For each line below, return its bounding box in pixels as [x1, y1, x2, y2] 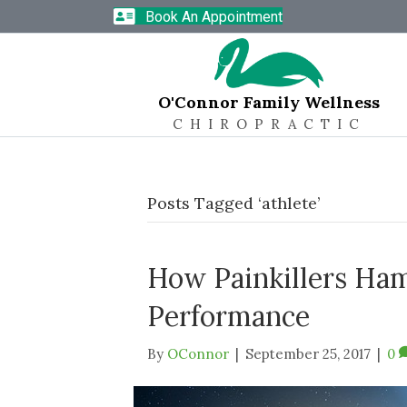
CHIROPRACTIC [172, 115, 366, 134]
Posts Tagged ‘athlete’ [147, 193, 320, 214]
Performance [147, 299, 310, 334]
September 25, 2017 [245, 345, 371, 363]
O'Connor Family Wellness [158, 92, 381, 114]
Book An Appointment [145, 8, 283, 26]
